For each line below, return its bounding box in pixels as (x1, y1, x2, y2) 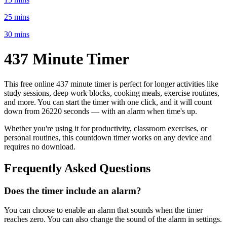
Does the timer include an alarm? (4, 185, 141, 196)
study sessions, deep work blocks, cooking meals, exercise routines (4, 88, 217, 97)
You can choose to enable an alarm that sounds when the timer (4, 206, 203, 215)
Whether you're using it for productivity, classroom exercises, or (4, 124, 207, 133)
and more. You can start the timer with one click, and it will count (4, 97, 212, 106)
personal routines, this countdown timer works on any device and (4, 133, 212, 142)
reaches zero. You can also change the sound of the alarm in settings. (4, 215, 222, 224)
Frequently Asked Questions (4, 161, 150, 175)
